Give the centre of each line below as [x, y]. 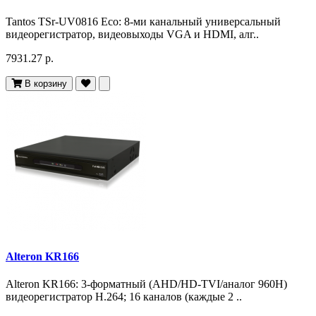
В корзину [46, 84]
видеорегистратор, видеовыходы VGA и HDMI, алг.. [132, 35]
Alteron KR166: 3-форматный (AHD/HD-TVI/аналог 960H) [146, 284]
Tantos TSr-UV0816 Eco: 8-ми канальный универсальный [143, 22]
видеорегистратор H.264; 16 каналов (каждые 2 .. [124, 296]
